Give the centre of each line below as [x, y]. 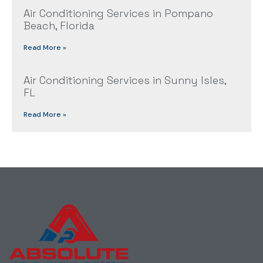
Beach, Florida [59, 26]
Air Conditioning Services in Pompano [118, 14]
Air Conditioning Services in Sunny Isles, [125, 80]
